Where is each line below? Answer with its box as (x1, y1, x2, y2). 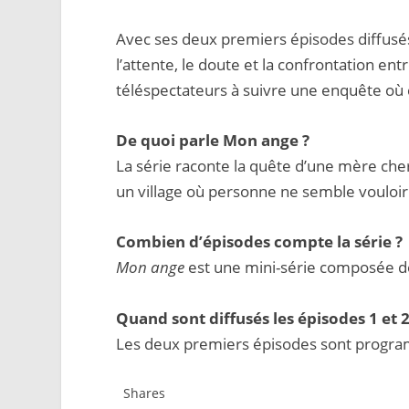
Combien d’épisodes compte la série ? (116, 231, 404, 253)
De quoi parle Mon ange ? (116, 130, 310, 152)
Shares (123, 383, 166, 402)
